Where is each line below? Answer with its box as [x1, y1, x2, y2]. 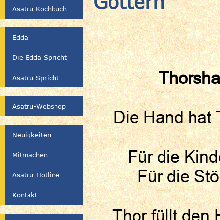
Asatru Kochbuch [12, 5, 67, 13]
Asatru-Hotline [12, 171, 59, 179]
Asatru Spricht [12, 74, 59, 82]
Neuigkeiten [12, 131, 51, 138]
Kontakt [12, 191, 37, 199]
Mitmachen [12, 151, 48, 159]
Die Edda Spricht [12, 54, 67, 61]
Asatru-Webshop [12, 102, 66, 110]
